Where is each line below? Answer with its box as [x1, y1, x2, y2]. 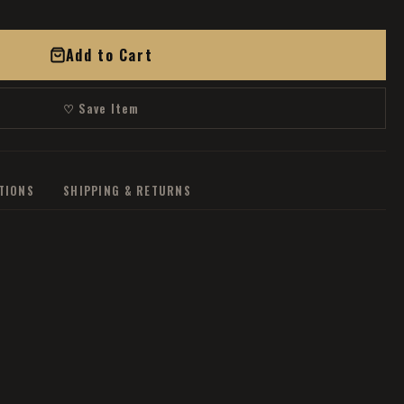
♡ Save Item [63, 99, 139, 117]
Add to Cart [65, 44, 153, 66]
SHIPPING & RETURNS [63, 182, 192, 199]
